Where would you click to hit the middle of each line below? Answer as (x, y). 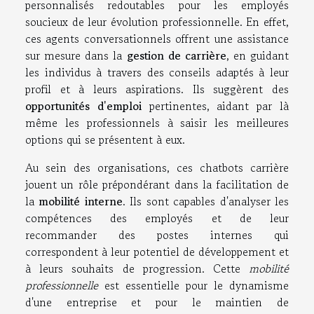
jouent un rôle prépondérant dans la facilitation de (157, 185)
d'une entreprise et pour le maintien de (157, 302)
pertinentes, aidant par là (215, 106)
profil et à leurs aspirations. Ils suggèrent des (157, 89)
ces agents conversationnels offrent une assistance (157, 39)
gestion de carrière (176, 56)
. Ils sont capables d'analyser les (206, 202)
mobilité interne (81, 202)
